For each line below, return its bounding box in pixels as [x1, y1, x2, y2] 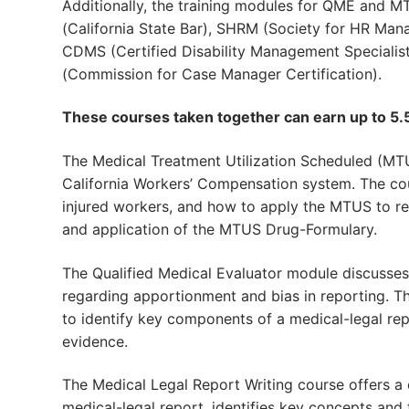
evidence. [62, 331, 128, 351]
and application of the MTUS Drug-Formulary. [62, 219, 377, 238]
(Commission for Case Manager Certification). [62, 64, 382, 83]
